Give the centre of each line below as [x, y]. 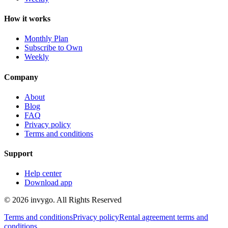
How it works [27, 19]
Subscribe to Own [53, 48]
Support [18, 154]
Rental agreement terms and [164, 217]
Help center [43, 174]
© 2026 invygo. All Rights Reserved [63, 200]
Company [21, 77]
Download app [48, 183]
